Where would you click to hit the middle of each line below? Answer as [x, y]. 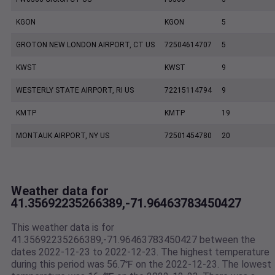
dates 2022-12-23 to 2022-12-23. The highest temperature [140, 252]
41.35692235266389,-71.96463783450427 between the [133, 240]
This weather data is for [63, 228]
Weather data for [60, 191]
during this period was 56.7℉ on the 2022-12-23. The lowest [141, 265]
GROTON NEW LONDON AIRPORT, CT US [85, 45]
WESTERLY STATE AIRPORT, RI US [75, 91]
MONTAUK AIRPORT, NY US [63, 136]
